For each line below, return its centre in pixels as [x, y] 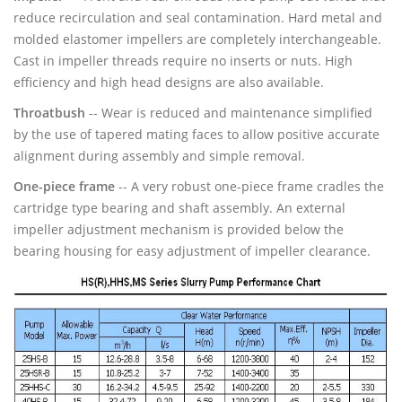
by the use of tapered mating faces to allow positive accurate [197, 134]
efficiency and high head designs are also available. [169, 82]
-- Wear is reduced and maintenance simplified [229, 112]
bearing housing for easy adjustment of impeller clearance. [192, 250]
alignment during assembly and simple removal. [159, 155]
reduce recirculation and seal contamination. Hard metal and [198, 17]
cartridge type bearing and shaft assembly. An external [179, 207]
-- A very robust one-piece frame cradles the [249, 186]
